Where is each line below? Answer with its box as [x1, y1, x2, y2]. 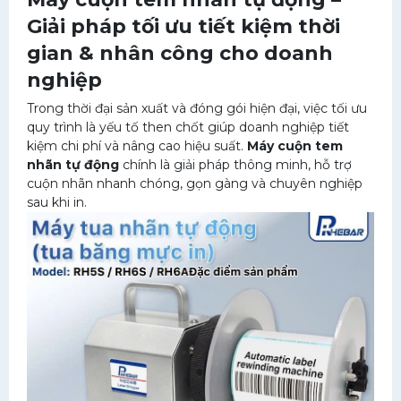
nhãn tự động [27, 157, 119, 173]
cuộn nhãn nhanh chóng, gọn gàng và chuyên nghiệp [27, 175, 363, 192]
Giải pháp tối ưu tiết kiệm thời [27, 14, 340, 38]
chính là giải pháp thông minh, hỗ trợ [119, 157, 352, 173]
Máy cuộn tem [247, 138, 343, 154]
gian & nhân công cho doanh [27, 41, 333, 65]
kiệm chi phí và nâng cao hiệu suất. [27, 138, 247, 154]
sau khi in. [27, 194, 87, 210]
